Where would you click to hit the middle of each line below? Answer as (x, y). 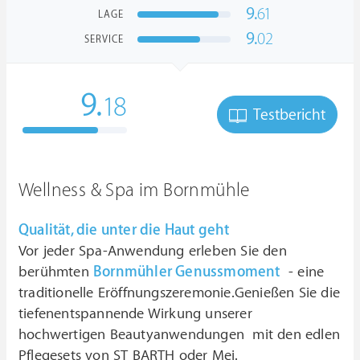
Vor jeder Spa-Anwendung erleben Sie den (153, 251)
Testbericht (288, 115)
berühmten (56, 272)
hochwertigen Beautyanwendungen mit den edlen (180, 335)
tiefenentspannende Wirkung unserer (135, 314)
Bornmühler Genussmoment (187, 272)
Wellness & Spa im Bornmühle (134, 190)
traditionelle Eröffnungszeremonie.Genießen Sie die (180, 293)
